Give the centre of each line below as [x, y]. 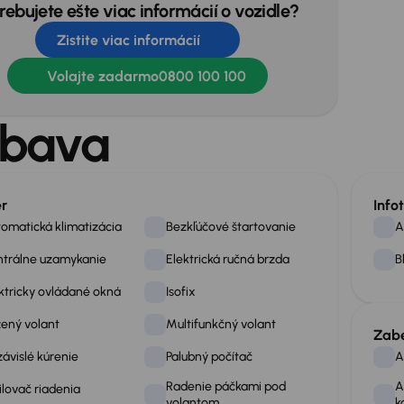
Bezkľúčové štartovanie [231, 227]
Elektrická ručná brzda [228, 259]
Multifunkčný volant [221, 324]
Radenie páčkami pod [226, 386]
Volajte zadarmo [102, 76]
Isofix [181, 292]
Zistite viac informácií [128, 40]
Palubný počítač [210, 357]
